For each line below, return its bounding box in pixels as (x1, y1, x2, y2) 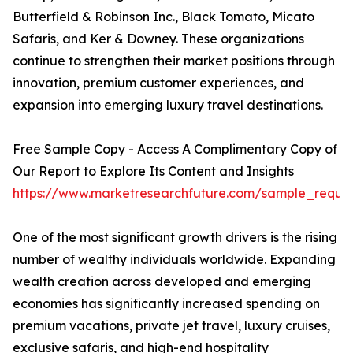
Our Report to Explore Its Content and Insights (13, 163, 294, 180)
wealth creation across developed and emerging (13, 273, 311, 290)
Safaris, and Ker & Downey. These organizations (13, 31, 304, 47)
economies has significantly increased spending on (13, 295, 320, 312)
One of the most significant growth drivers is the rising (13, 229, 337, 246)
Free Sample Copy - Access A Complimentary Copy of (13, 141, 337, 158)
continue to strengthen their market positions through (13, 53, 335, 69)
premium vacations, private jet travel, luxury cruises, (13, 318, 330, 334)
